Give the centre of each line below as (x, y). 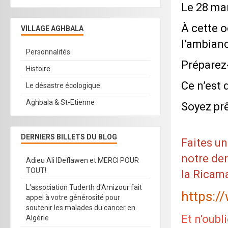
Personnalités (48, 52)
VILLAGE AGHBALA (52, 28)
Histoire (38, 69)
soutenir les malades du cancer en (81, 208)
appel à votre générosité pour (73, 197)
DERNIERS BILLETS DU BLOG (69, 137)
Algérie (37, 218)
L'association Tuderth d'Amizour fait (84, 187)
